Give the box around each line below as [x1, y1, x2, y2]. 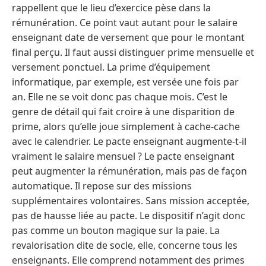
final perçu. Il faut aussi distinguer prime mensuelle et [12, 46, 254, 59]
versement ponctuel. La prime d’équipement [12, 61, 210, 74]
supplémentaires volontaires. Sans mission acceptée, [12, 194, 249, 208]
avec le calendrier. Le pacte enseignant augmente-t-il [12, 135, 246, 148]
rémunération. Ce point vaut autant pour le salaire [12, 16, 237, 30]
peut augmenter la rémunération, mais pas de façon [12, 164, 247, 178]
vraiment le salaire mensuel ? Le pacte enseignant [12, 150, 235, 163]
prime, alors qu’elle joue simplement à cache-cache [12, 120, 240, 134]
